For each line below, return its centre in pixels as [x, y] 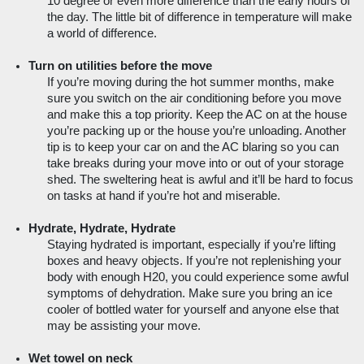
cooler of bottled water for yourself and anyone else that [193, 310]
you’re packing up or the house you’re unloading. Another [196, 131]
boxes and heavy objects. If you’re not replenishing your [194, 261]
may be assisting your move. [127, 326]
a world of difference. [102, 34]
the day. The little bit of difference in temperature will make [199, 17]
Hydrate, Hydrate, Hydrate [102, 229]
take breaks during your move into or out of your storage [195, 164]
